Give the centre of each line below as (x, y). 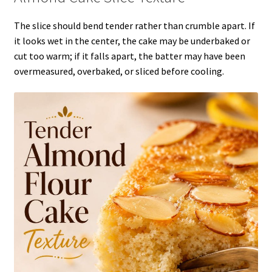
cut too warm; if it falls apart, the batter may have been (129, 56)
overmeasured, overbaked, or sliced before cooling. (119, 71)
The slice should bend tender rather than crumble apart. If (134, 25)
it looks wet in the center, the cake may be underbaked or (132, 40)
